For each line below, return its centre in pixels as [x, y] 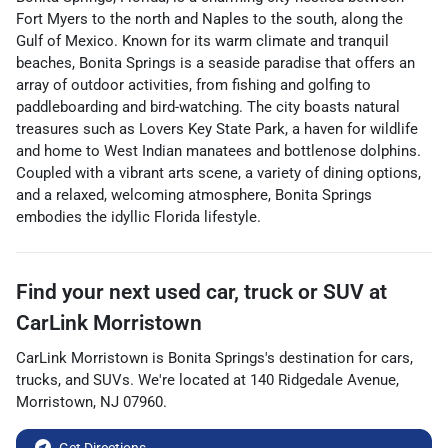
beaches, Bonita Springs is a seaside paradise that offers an [215, 63]
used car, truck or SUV [259, 292]
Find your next [85, 292]
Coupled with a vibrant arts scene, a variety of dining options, [218, 173]
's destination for [321, 358]
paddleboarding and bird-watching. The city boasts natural [208, 107]
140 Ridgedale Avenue [323, 380]
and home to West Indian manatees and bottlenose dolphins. [218, 151]
